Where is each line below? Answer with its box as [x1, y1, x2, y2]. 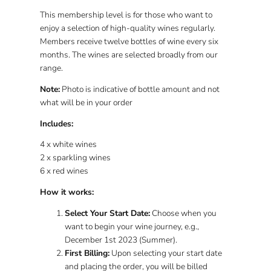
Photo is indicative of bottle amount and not [60, 83, 220, 95]
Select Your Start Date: [65, 207, 151, 220]
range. [40, 62, 64, 74]
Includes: [40, 117, 74, 129]
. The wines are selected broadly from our [68, 48, 218, 60]
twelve [104, 35, 129, 47]
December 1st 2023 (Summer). [65, 234, 178, 246]
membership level [57, 8, 124, 21]
